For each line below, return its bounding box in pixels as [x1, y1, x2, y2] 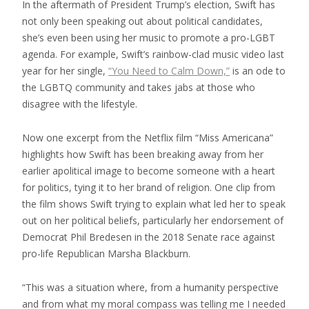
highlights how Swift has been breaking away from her [22, 147, 263, 161]
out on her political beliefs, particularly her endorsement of [22, 213, 283, 227]
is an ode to [230, 63, 286, 77]
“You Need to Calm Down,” [108, 63, 230, 77]
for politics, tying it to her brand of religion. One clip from [22, 180, 275, 194]
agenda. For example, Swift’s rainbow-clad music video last [22, 47, 284, 61]
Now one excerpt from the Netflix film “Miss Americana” [22, 130, 273, 144]
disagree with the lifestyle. [22, 97, 137, 110]
